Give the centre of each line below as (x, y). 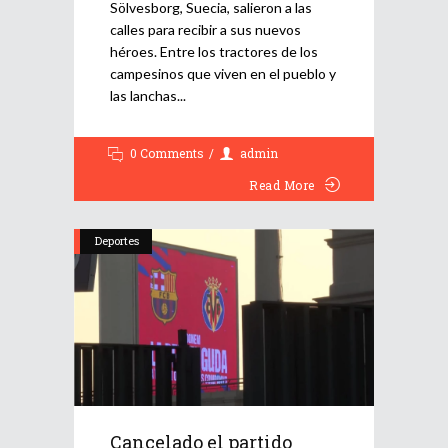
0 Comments (167, 153)
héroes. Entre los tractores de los (214, 52)
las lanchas (143, 96)
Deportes (117, 241)
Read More (282, 185)
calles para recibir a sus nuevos (205, 30)
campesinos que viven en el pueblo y (223, 74)
